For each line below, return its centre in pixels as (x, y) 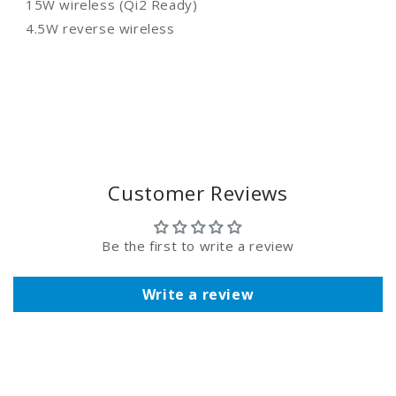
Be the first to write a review (198, 246)
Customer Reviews (198, 194)
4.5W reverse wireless (100, 29)
